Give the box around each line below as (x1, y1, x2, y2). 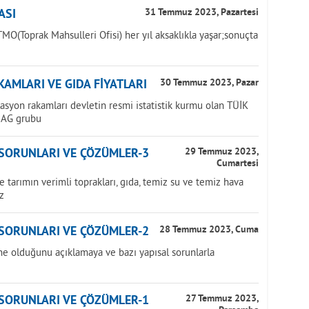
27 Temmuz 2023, (186, 293, 259, 305)
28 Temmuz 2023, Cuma (159, 224, 259, 236)
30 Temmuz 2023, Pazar (160, 77, 259, 89)
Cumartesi (217, 158, 259, 170)
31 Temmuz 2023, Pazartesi (145, 7, 259, 19)
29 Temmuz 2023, (185, 146, 259, 158)
